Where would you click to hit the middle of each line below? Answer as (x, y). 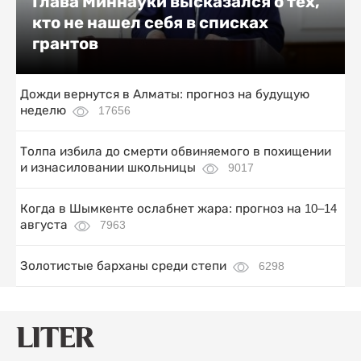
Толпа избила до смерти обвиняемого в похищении (176, 151)
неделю (43, 110)
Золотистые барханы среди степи (123, 266)
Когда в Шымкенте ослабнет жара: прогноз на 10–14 (178, 209)
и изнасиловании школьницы (108, 168)
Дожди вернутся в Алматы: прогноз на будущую (165, 94)
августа (44, 225)
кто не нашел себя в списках (150, 23)
